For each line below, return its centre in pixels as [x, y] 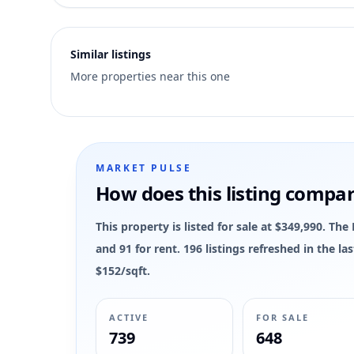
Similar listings [111, 54]
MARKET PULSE [144, 168]
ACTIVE [129, 317]
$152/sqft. [123, 271]
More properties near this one [150, 76]
